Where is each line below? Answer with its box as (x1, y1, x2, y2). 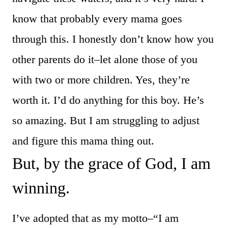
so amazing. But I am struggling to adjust (12, 114, 199, 127)
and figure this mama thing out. (12, 134, 154, 148)
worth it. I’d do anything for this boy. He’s (12, 94, 204, 107)
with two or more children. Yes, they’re (12, 73, 190, 87)
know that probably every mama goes (12, 12, 182, 25)
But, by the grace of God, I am (12, 154, 211, 173)
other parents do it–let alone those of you (12, 53, 197, 66)
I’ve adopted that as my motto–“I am (12, 212, 179, 225)
